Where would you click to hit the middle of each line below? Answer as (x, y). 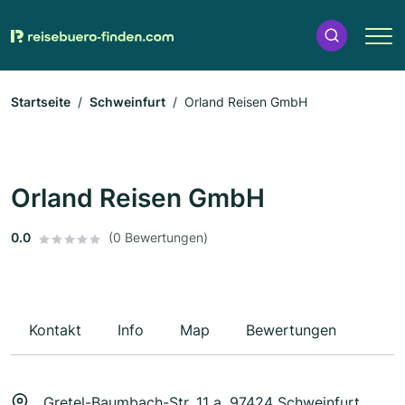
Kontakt (55, 330)
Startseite (41, 102)
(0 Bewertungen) (158, 238)
